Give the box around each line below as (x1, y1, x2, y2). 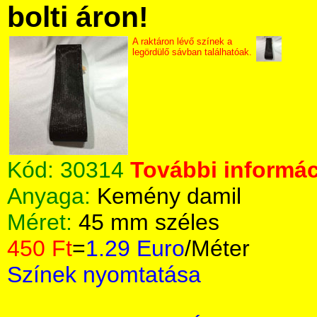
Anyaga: (7, 183, 97, 209)
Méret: (7, 209, 79, 235)
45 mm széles (79, 209, 219, 235)
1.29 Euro (86, 236, 185, 261)
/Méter (185, 236, 250, 261)
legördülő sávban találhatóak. (132, 47, 252, 57)
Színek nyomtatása (7, 262, 201, 287)
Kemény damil (97, 183, 241, 209)
